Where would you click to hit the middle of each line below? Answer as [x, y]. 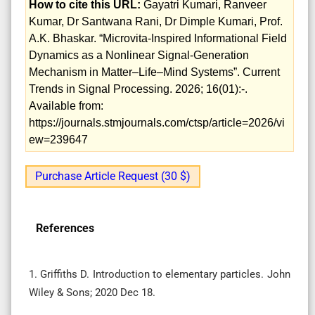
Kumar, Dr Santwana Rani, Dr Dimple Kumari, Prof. [156, 21]
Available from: [66, 105]
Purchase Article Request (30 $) [113, 176]
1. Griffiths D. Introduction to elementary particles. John [160, 274]
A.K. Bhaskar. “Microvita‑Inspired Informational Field [158, 38]
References [65, 228]
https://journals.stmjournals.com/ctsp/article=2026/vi [157, 122]
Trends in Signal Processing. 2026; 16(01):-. [138, 89]
